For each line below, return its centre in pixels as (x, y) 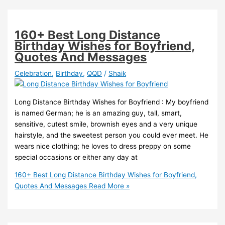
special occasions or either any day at (76, 157)
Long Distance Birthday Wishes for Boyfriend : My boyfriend (112, 102)
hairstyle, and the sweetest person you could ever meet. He (112, 135)
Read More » (108, 186)
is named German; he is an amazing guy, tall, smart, (98, 113)
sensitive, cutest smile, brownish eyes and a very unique (106, 124)
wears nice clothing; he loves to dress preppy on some (103, 146)
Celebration (33, 74)
